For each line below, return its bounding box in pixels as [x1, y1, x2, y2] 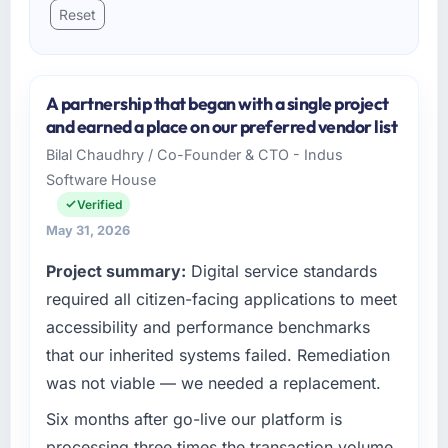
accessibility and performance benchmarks [45, 316, 370, 337]
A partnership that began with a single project [45, 91, 389, 115]
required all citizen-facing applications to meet [45, 288, 397, 309]
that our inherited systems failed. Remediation [45, 344, 390, 365]
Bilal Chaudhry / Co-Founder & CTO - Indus [45, 145, 343, 163]
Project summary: [45, 260, 186, 281]
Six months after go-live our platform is [45, 408, 342, 429]
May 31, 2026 [45, 222, 130, 238]
